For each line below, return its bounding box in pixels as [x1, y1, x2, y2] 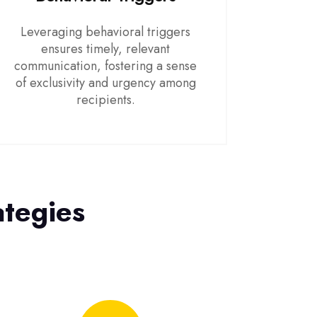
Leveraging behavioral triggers [21, 23, 191, 41]
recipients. [76, 91, 135, 109]
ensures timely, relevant [41, 40, 171, 58]
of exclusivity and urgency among [15, 74, 196, 92]
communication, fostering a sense [14, 57, 197, 75]
